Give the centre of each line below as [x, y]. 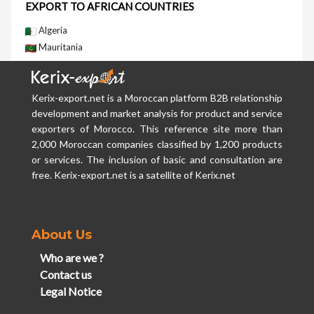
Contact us [66, 274]
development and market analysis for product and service [157, 113]
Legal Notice [70, 291]
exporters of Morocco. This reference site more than [157, 128]
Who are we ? [71, 257]
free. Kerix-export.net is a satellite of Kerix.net [133, 175]
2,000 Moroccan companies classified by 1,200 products [157, 144]
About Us [61, 234]
